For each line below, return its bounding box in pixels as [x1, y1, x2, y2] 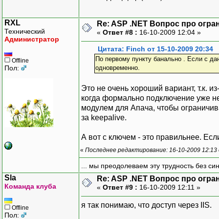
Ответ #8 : [103, 28, 137, 36]
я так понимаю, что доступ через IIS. [81, 200, 212, 209]
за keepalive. [81, 113, 127, 122]
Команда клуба [4, 182, 56, 190]
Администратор [4, 35, 59, 43]
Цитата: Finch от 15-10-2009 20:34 [98, 45, 213, 53]
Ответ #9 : [103, 183, 137, 191]
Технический [4, 27, 45, 35]
